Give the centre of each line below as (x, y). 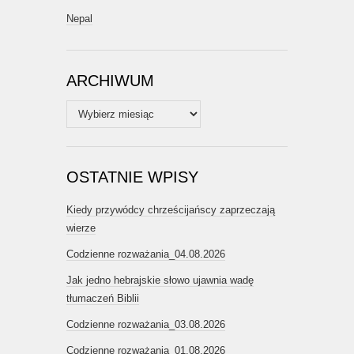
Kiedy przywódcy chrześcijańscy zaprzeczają (171, 210)
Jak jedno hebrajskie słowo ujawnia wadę (160, 281)
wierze (81, 228)
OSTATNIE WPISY (132, 177)
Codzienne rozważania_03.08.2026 (146, 325)
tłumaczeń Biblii (103, 299)
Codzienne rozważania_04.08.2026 (146, 254)
